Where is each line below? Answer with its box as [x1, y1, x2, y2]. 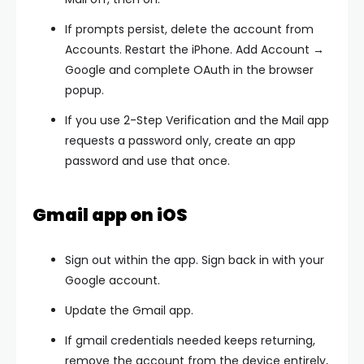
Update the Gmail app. [65, 301, 193, 318]
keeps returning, [221, 331, 315, 349]
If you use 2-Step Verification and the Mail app [65, 111, 329, 128]
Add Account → [236, 41, 324, 58]
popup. [65, 81, 104, 98]
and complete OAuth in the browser [106, 61, 314, 78]
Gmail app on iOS [32, 202, 188, 227]
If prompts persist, [65, 20, 171, 37]
